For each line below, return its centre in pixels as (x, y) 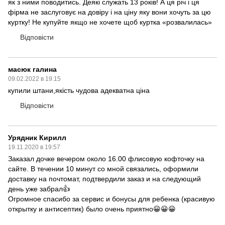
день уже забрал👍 (39, 189)
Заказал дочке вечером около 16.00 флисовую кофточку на (106, 159)
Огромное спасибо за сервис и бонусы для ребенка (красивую (111, 199)
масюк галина (32, 69)
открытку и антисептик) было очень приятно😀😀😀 (92, 209)
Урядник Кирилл (37, 138)
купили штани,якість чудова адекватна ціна (79, 90)
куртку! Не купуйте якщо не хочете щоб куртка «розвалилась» (110, 22)
